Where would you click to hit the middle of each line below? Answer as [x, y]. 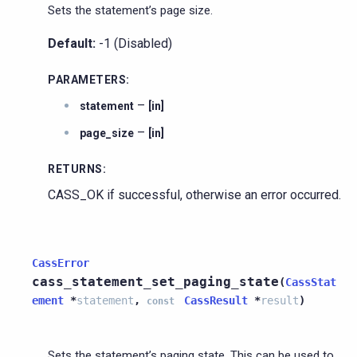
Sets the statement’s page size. [130, 10]
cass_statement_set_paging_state [155, 281]
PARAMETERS [87, 79]
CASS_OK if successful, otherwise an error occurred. [194, 194]
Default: [72, 43]
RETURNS [75, 169]
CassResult [216, 300]
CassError [61, 263]
